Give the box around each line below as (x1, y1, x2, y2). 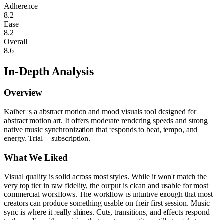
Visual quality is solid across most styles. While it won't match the (4, 172, 207, 181)
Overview (4, 87, 42, 98)
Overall (4, 37, 27, 46)
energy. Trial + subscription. (4, 134, 90, 143)
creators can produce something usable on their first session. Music (4, 198, 210, 207)
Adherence (4, 1, 38, 10)
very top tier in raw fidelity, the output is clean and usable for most (4, 181, 208, 190)
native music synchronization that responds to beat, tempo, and (4, 125, 197, 134)
